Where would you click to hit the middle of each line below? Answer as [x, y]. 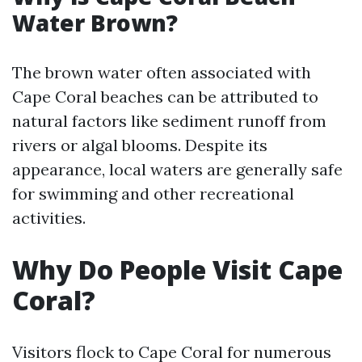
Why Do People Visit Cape [177, 269]
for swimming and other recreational [153, 194]
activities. [49, 218]
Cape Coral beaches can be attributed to [165, 97]
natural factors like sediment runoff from [169, 121]
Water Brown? [95, 23]
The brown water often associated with [162, 72]
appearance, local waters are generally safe [177, 169]
